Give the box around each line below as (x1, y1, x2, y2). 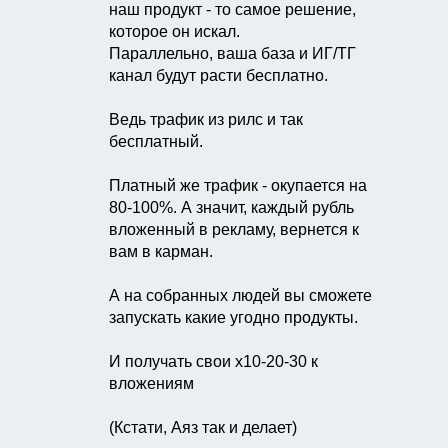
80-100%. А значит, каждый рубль (109, 199, 354, 216)
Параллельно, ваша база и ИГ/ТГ (109, 45, 356, 62)
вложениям (109, 375, 194, 392)
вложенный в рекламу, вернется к (109, 221, 359, 238)
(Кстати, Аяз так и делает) (109, 419, 297, 436)
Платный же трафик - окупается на (109, 177, 367, 194)
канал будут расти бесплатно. (109, 67, 328, 84)
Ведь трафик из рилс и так (109, 111, 303, 128)
